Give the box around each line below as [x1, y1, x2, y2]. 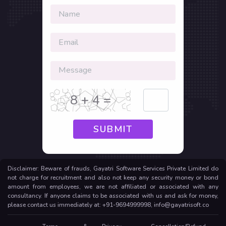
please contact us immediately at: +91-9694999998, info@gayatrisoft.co [8, 201, 209, 209]
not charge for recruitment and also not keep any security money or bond [8, 174, 218, 182]
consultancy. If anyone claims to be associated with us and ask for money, [8, 192, 218, 200]
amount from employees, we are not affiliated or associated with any [8, 183, 218, 191]
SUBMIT [93, 123, 133, 136]
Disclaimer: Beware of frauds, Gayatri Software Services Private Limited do [8, 164, 218, 173]
